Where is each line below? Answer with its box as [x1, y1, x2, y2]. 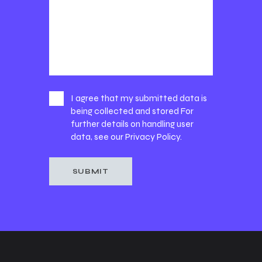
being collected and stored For [70, 105, 194, 117]
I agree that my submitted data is [70, 92, 207, 104]
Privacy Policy [125, 131, 180, 143]
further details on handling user [70, 118, 194, 130]
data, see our [70, 131, 125, 143]
